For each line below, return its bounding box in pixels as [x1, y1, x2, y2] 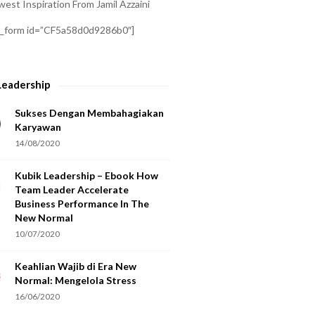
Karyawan [15, 120, 62, 133]
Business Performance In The [15, 197, 150, 210]
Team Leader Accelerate [15, 183, 129, 195]
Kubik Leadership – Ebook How [15, 169, 159, 181]
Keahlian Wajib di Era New [15, 259, 137, 272]
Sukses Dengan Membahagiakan [15, 106, 165, 119]
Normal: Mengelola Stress [15, 274, 137, 286]
